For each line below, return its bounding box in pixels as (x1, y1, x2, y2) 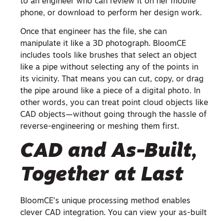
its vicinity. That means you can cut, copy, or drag (20, 75, 204, 84)
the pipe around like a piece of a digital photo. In (20, 87, 200, 96)
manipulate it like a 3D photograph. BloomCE (20, 40, 186, 48)
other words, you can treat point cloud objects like (20, 99, 208, 108)
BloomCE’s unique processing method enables (20, 197, 190, 205)
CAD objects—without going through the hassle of (20, 111, 207, 119)
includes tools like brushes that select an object (20, 52, 197, 60)
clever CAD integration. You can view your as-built (20, 209, 207, 217)
